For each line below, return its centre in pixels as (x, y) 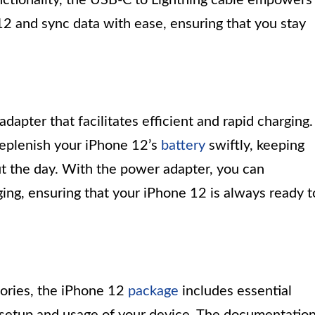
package (153, 291)
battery (183, 145)
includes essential (235, 291)
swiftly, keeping (255, 145)
